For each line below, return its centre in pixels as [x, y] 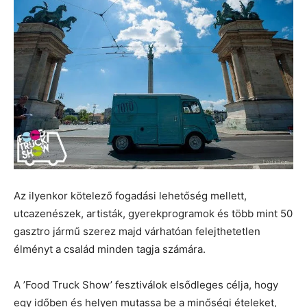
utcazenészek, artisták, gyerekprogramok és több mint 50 [153, 213]
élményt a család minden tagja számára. [110, 249]
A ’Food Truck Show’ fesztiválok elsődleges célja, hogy [146, 284]
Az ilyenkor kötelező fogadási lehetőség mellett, [130, 195]
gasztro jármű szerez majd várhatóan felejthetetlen [137, 231]
